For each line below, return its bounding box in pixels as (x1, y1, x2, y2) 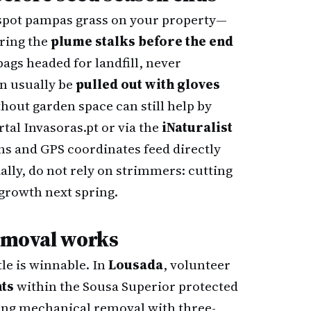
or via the (99, 118, 162, 136)
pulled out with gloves (76, 75, 220, 93)
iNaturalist (162, 118, 233, 136)
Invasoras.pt (24, 118, 99, 136)
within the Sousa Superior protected (14, 277, 238, 295)
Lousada (108, 255, 163, 274)
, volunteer (163, 255, 230, 274)
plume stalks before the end (51, 32, 233, 50)
